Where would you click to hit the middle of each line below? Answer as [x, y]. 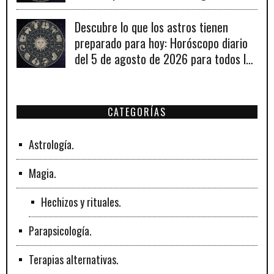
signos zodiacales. [116, 75]
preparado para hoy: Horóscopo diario [161, 43]
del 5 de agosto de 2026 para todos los [165, 59]
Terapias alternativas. [74, 260]
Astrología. [51, 145]
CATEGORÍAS [137, 112]
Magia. [43, 173]
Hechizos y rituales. [81, 202]
